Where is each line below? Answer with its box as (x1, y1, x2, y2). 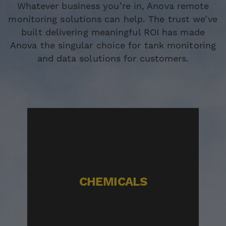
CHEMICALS (79, 175, 147, 189)
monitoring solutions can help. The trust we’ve (8, 14, 218, 25)
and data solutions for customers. (37, 53, 189, 64)
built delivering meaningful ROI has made (21, 27, 205, 38)
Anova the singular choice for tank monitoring (10, 40, 216, 51)
